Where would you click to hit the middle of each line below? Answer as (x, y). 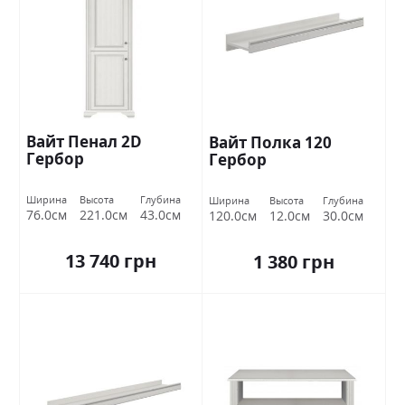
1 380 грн (294, 262)
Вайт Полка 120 (270, 142)
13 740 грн (111, 261)
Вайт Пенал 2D (84, 141)
